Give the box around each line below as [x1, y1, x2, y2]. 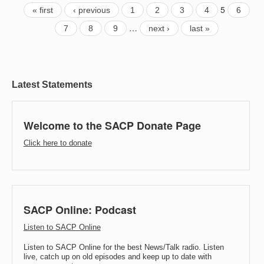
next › [148, 23, 170, 33]
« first [32, 5, 53, 15]
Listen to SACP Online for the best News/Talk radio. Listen [23, 243, 224, 252]
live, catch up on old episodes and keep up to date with [23, 252, 212, 262]
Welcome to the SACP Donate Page [23, 117, 201, 133]
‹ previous [72, 5, 110, 15]
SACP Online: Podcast [23, 202, 136, 217]
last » [189, 23, 210, 33]
